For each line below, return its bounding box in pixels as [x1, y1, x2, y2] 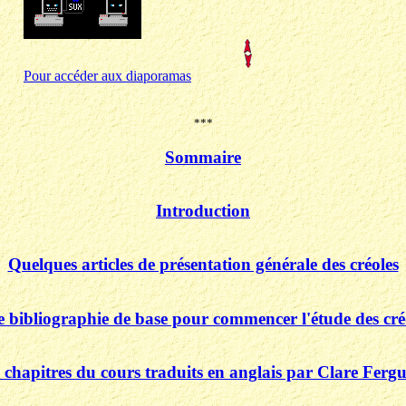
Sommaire [165, 147, 241, 167]
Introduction [156, 201, 250, 220]
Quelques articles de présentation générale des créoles [7, 255, 399, 275]
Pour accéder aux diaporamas [24, 67, 191, 83]
